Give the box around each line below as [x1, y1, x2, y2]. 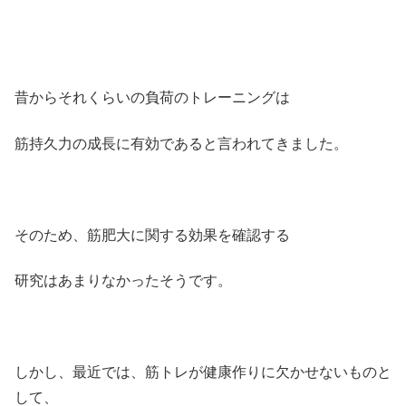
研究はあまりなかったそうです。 [14, 272, 232, 288]
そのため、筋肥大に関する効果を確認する [14, 227, 290, 243]
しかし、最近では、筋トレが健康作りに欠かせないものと [14, 363, 391, 380]
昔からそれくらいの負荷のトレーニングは [14, 90, 290, 106]
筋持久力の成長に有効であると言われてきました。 [14, 135, 348, 151]
